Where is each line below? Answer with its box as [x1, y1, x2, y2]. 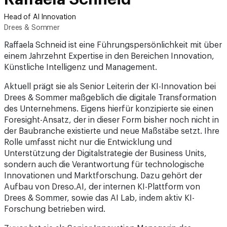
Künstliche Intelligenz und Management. [4, 63, 157, 71]
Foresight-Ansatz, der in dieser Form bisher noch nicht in [4, 116, 219, 124]
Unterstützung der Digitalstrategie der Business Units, [4, 149, 207, 158]
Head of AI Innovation [4, 14, 77, 21]
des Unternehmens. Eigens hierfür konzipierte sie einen [4, 105, 213, 113]
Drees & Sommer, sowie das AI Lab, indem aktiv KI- [4, 194, 195, 202]
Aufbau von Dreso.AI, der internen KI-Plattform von [4, 183, 200, 191]
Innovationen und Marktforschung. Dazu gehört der [4, 172, 202, 180]
